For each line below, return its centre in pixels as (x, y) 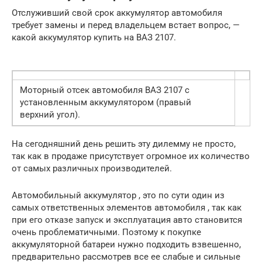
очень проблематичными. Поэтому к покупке (106, 232)
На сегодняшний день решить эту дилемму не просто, (124, 144)
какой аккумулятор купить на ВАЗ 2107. (94, 38)
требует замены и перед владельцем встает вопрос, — (126, 25)
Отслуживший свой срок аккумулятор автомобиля (117, 13)
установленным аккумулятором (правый (106, 103)
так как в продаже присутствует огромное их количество (131, 156)
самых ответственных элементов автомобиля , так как (127, 208)
